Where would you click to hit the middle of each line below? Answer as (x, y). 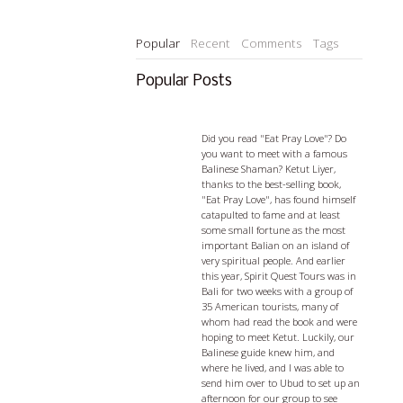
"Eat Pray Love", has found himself (278, 200)
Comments (272, 42)
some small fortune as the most (273, 230)
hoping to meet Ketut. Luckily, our (278, 337)
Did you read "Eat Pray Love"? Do (273, 139)
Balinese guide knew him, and (268, 353)
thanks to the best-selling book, (271, 184)
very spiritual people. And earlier (273, 261)
